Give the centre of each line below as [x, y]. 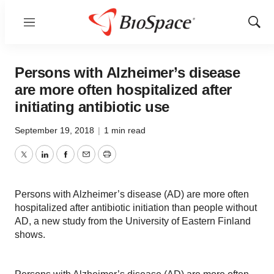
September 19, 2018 [56, 130]
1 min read [125, 130]
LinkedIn [62, 161]
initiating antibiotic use [92, 107]
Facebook [86, 161]
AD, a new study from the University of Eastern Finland [133, 221]
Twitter [37, 161]
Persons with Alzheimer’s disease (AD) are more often [132, 194]
